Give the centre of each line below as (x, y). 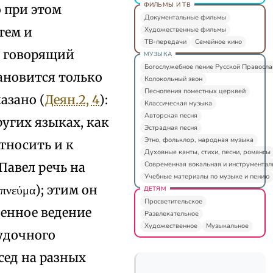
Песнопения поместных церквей (195, 91)
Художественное (171, 225)
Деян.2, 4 (72, 99)
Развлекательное (171, 213)
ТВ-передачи (165, 41)
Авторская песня (171, 115)
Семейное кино (218, 41)
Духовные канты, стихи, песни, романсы (207, 152)
